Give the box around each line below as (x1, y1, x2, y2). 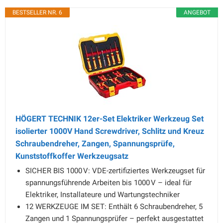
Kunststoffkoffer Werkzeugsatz (15, 151, 128, 161)
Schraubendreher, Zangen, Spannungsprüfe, (15, 139, 175, 148)
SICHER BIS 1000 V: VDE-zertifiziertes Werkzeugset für (25, 166, 205, 175)
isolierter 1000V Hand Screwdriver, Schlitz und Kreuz (15, 126, 204, 136)
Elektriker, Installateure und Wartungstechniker (25, 190, 180, 199)
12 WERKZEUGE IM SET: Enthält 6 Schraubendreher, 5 (25, 202, 203, 211)
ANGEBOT (184, 9, 211, 16)
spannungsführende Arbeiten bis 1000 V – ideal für (25, 178, 192, 187)
